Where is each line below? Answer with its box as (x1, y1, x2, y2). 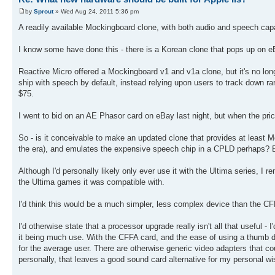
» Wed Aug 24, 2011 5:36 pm (53, 7, 139, 15)
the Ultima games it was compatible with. (18, 177, 165, 187)
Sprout (34, 7, 53, 15)
